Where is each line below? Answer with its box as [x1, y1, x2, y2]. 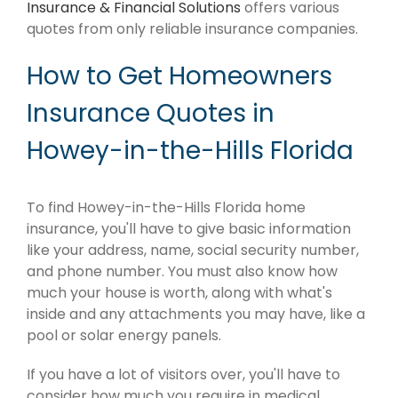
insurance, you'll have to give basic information [27, 219, 351, 240]
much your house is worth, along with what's [27, 283, 332, 304]
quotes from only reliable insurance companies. [27, 19, 358, 40]
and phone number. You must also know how [27, 261, 338, 283]
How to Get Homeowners [27, 59, 332, 94]
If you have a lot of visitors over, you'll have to [27, 364, 340, 386]
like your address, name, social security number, [27, 240, 359, 261]
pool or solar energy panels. [27, 325, 221, 346]
